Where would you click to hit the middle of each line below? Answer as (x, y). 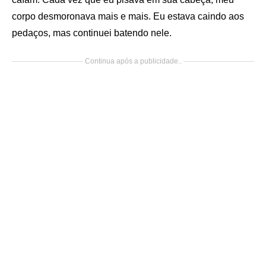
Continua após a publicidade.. (133, 61)
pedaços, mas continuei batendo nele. (92, 33)
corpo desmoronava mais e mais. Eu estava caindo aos (128, 16)
